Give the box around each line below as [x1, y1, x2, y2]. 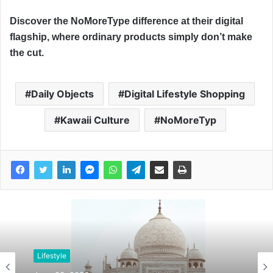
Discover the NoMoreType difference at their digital [10, 15, 243, 26]
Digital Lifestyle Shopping [124, 87, 245, 100]
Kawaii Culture [60, 113, 130, 126]
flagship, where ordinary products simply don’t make [10, 31, 252, 42]
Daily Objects [31, 87, 94, 100]
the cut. [10, 47, 44, 58]
